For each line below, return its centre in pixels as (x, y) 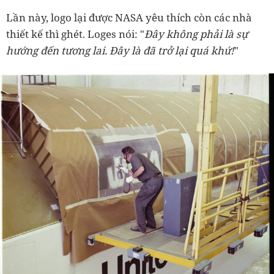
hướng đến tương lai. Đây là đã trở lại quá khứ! (120, 51)
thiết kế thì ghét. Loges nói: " (75, 34)
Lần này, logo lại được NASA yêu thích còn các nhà (129, 18)
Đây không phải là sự (196, 34)
